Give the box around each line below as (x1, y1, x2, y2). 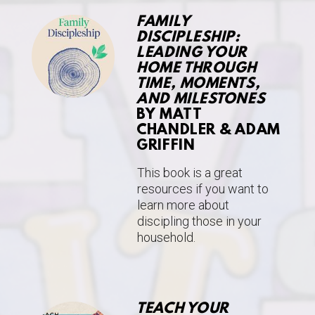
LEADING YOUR (136, 45, 248, 63)
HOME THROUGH (136, 60, 257, 78)
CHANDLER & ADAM (136, 122, 281, 140)
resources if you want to (137, 181, 269, 197)
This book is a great (137, 165, 243, 181)
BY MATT (136, 107, 202, 124)
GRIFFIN (136, 138, 195, 155)
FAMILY (136, 14, 191, 32)
